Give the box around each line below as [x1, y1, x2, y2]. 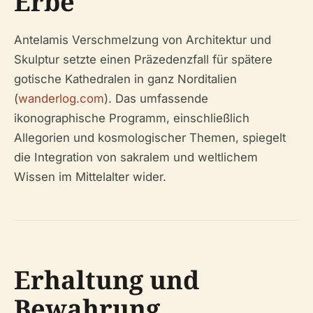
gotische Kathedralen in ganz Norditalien [14, 72, 237, 87]
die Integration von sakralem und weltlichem [14, 150, 258, 165]
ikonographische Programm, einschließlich [14, 111, 249, 126]
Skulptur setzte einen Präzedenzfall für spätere [14, 52, 272, 67]
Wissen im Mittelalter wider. [14, 170, 166, 184]
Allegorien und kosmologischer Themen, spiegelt [14, 131, 286, 145]
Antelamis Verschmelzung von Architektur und [14, 33, 271, 48]
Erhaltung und [14, 263, 199, 298]
